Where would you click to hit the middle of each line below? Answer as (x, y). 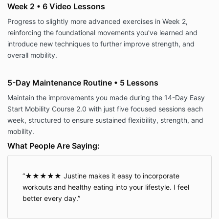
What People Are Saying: (54, 146)
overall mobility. (32, 55)
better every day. (50, 198)
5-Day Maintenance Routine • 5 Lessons (83, 83)
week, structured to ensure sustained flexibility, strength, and (105, 120)
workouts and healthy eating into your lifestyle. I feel (106, 187)
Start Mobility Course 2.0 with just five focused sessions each (105, 109)
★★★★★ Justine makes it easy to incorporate (102, 176)
